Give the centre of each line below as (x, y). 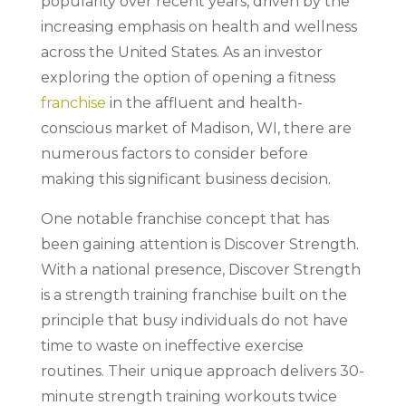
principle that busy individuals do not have (194, 320)
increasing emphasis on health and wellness (198, 27)
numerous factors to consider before (174, 154)
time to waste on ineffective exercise (172, 346)
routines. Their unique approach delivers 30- (202, 371)
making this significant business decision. (185, 179)
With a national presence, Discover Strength (200, 270)
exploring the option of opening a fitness (188, 77)
